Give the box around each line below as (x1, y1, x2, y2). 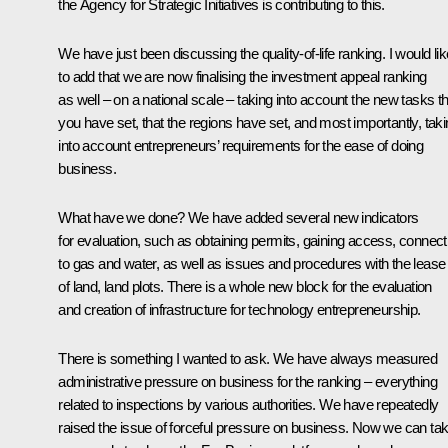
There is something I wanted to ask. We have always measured (58, 349, 437, 367)
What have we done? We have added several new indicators (58, 208, 419, 226)
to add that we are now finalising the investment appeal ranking (58, 67, 427, 85)
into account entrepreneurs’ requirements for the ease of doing (58, 136, 424, 154)
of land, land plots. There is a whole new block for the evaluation (58, 277, 432, 295)
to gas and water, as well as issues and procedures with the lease (58, 254, 446, 272)
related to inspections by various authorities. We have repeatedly (58, 395, 439, 413)
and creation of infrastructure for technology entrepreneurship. (58, 300, 421, 318)
